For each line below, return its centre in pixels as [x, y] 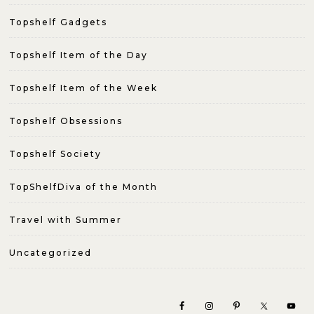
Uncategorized [51, 253]
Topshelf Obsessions [66, 121]
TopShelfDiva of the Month [84, 187]
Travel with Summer [66, 220]
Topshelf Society [56, 154]
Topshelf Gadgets [59, 22]
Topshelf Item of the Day [79, 55]
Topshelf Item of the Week [84, 88]
